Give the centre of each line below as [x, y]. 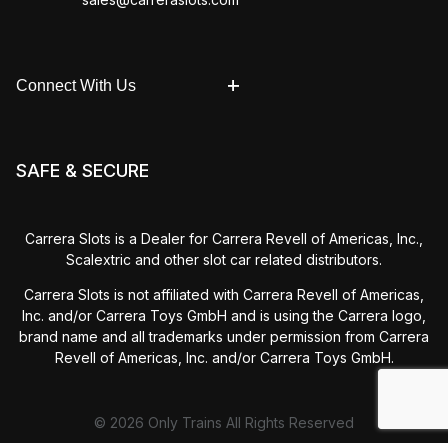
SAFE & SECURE [82, 170]
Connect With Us [76, 85]
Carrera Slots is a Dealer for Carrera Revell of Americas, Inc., [224, 238]
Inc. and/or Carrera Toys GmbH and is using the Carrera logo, [224, 315]
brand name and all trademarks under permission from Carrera [224, 336]
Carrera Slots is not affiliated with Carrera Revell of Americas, [224, 294]
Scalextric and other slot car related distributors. [224, 259]
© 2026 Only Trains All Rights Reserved [224, 422]
